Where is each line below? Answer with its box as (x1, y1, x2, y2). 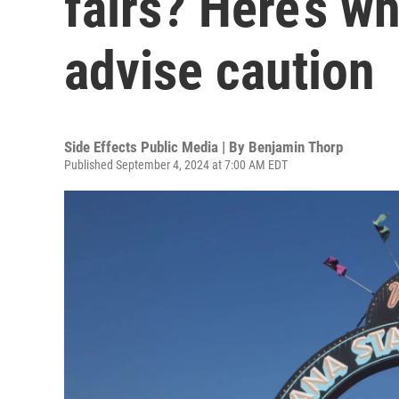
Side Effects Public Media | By (64, 138, 248, 156)
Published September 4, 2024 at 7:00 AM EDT (64, 158, 288, 172)
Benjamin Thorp (248, 138, 343, 156)
